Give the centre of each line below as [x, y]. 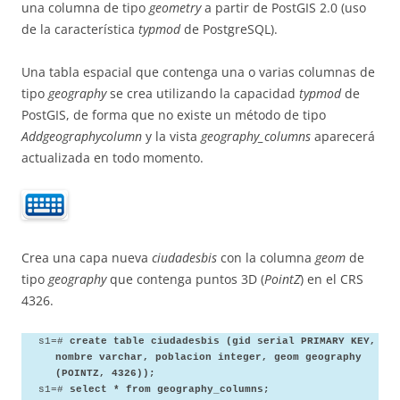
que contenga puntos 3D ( [185, 279]
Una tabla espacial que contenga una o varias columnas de [198, 72]
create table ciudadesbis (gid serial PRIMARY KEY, [219, 342]
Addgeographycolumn [82, 137]
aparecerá [343, 137]
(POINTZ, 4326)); [105, 374]
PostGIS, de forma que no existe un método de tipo [174, 115]
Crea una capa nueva [87, 258]
